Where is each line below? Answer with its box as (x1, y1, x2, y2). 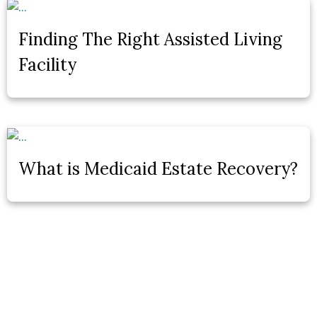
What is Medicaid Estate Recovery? (18, 157, 298, 180)
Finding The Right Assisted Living (18, 28, 282, 50)
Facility (18, 53, 76, 76)
